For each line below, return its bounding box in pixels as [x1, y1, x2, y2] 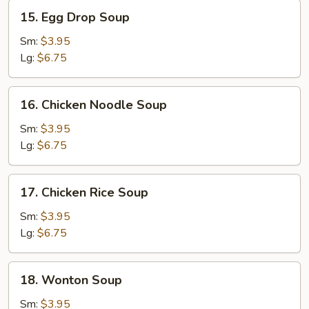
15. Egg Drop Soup [20, 9, 130, 26]
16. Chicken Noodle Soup [20, 97, 167, 113]
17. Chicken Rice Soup [20, 184, 148, 201]
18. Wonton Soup [20, 272, 122, 288]
